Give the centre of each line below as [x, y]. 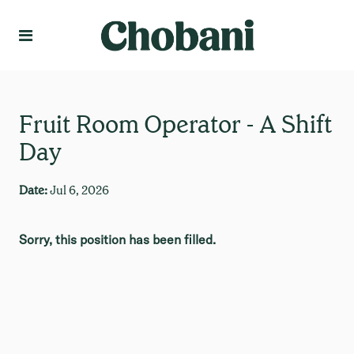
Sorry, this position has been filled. [117, 239]
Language [296, 22]
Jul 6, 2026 [79, 190]
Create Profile [291, 45]
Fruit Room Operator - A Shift [176, 123]
